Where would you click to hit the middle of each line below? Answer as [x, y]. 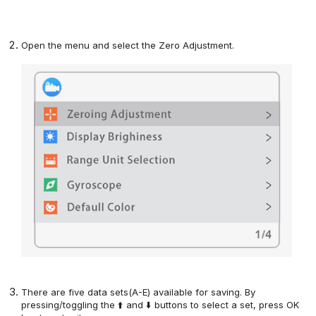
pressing [41, 305]
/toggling [79, 305]
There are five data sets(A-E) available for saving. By [139, 292]
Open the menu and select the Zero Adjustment [127, 45]
